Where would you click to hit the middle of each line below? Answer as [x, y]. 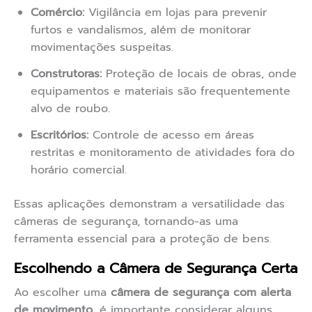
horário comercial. [79, 170]
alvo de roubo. [70, 109]
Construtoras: [66, 74]
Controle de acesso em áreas [171, 135]
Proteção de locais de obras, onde [199, 74]
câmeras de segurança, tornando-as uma [126, 222]
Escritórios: [60, 135]
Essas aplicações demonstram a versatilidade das [149, 204]
